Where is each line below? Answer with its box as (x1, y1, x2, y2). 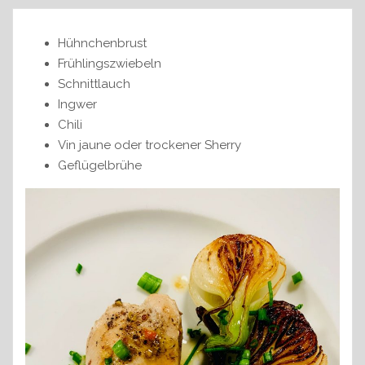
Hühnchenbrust (58, 35, 147, 51)
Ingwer (58, 96, 97, 112)
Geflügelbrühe (58, 157, 142, 173)
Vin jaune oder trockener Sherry (58, 137, 241, 152)
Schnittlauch (58, 76, 130, 91)
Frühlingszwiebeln (58, 55, 161, 71)
